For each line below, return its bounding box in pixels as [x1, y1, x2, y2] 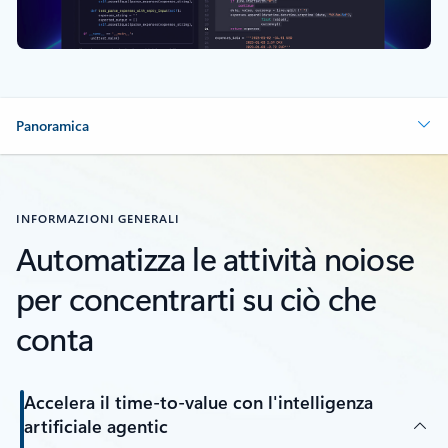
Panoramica [16, 116, 89, 136]
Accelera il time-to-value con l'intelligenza [23, 390, 373, 415]
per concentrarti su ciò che [16, 276, 377, 320]
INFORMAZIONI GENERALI [16, 210, 181, 227]
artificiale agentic [23, 414, 168, 439]
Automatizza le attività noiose [16, 236, 415, 280]
